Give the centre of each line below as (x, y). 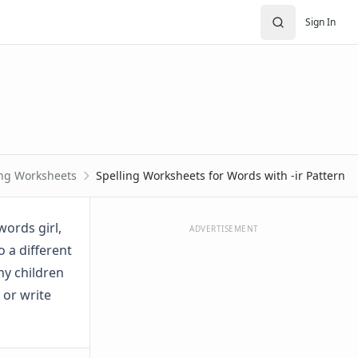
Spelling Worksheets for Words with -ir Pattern (221, 175)
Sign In (320, 22)
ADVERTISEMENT (224, 229)
